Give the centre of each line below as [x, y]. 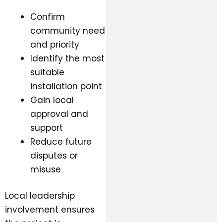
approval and [59, 114]
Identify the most [67, 58]
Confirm [48, 17]
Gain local [52, 100]
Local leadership [40, 196]
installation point [66, 86]
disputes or [54, 155]
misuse [46, 169]
